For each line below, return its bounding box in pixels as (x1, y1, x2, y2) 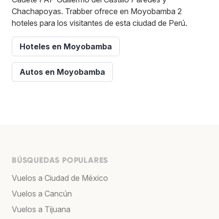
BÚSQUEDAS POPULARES (12, 155, 109, 165)
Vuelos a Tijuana (12, 204, 70, 215)
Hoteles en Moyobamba (20, 42, 112, 52)
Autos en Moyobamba (20, 67, 105, 77)
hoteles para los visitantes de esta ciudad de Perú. (12, 18, 187, 28)
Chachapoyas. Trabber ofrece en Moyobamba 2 (12, 6, 182, 17)
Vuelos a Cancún (12, 189, 72, 199)
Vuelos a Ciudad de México (12, 173, 108, 183)
